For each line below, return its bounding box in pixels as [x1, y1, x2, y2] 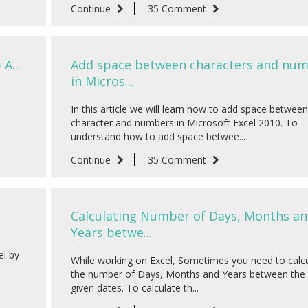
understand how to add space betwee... [71, 130, 245, 144]
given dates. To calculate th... [71, 281, 199, 295]
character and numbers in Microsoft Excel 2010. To [71, 116, 298, 130]
